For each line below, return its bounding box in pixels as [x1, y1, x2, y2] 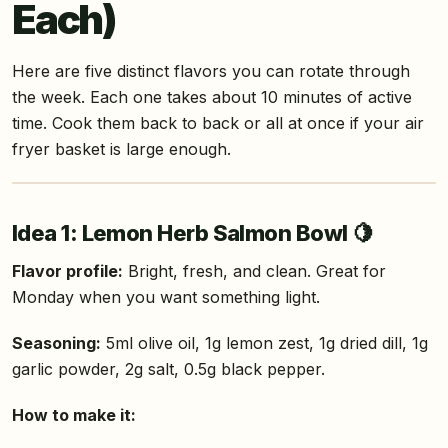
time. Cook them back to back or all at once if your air [12, 113, 424, 134]
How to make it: [12, 405, 136, 426]
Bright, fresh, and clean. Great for [123, 261, 386, 282]
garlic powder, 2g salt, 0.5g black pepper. [12, 359, 325, 380]
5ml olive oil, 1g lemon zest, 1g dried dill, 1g [101, 333, 428, 354]
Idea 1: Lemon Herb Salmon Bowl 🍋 [12, 220, 374, 247]
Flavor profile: [12, 261, 123, 282]
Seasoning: [12, 333, 101, 354]
